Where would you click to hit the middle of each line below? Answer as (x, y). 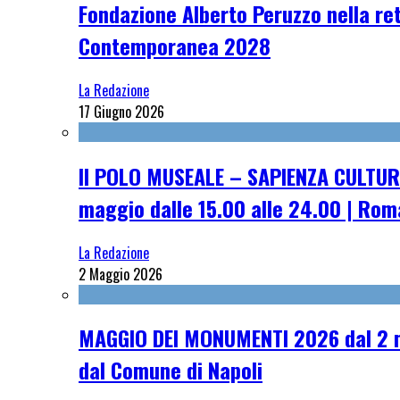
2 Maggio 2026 (121, 274)
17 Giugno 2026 (121, 111)
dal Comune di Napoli (171, 370)
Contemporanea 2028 (175, 45)
